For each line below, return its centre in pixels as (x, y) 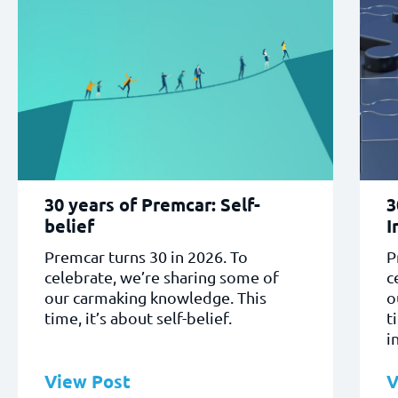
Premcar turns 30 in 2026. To (146, 257)
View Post (88, 382)
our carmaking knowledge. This (155, 298)
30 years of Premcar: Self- (152, 205)
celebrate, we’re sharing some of (162, 277)
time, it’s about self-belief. (138, 318)
